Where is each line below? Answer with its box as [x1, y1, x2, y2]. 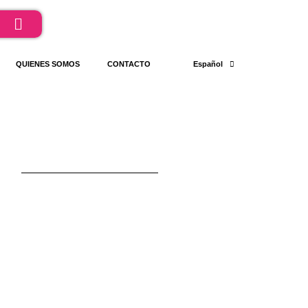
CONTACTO [107, 60, 151, 68]
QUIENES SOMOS [16, 60, 80, 68]
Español [192, 60, 223, 68]
